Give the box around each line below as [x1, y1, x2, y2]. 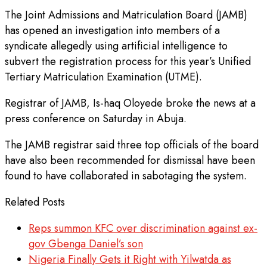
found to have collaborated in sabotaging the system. [5, 167, 247, 184]
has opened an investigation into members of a [5, 22, 220, 38]
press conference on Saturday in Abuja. [5, 110, 190, 126]
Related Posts [5, 194, 65, 210]
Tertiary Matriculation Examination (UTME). [5, 69, 205, 85]
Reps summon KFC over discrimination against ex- [29, 220, 257, 236]
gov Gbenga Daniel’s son [29, 235, 143, 252]
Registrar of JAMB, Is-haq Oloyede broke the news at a [5, 95, 256, 111]
